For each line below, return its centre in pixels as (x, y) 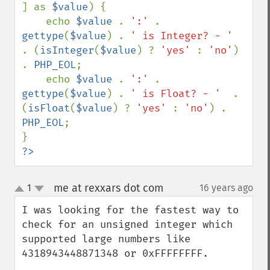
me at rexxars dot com (108, 188)
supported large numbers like (106, 239)
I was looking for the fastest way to (130, 210)
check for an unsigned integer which (127, 224)
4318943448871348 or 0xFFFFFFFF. (115, 253)
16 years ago (226, 188)
